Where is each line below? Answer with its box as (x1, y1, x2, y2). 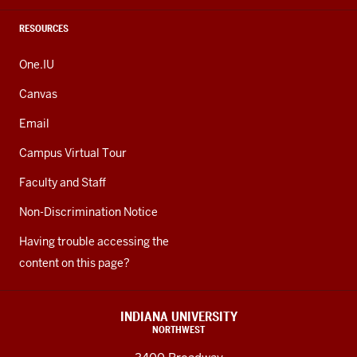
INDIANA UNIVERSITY (120, 308, 237, 325)
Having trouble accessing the (19, 234, 169, 249)
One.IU (19, 57, 54, 72)
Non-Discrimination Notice (19, 205, 158, 219)
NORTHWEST (152, 324, 205, 335)
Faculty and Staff (19, 175, 106, 190)
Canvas (19, 87, 57, 101)
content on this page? (19, 256, 130, 270)
